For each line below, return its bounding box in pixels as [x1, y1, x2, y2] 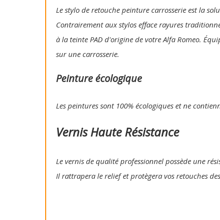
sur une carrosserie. [56, 49, 119, 59]
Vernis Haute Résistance [56, 124, 179, 140]
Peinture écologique [56, 72, 142, 85]
